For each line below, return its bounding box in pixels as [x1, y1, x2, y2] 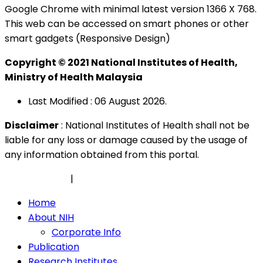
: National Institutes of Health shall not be [59, 119, 249, 133]
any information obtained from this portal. [5, 148, 199, 162]
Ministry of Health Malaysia [5, 70, 143, 85]
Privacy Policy [5, 172, 68, 186]
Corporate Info [52, 225, 121, 240]
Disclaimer [5, 119, 59, 133]
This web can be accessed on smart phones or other [5, 17, 249, 31]
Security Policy [76, 172, 143, 186]
